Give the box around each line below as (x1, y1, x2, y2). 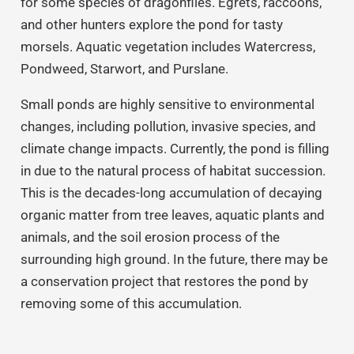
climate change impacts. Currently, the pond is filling (20, 141, 330, 157)
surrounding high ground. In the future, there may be (20, 251, 328, 268)
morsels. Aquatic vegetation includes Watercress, (20, 39, 315, 55)
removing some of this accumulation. (20, 296, 242, 312)
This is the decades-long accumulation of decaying (20, 185, 322, 201)
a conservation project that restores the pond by (20, 273, 308, 290)
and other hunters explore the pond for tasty (20, 17, 283, 33)
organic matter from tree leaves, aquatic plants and (20, 207, 325, 224)
